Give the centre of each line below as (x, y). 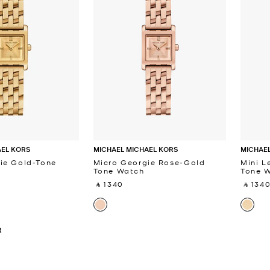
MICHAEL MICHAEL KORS (135, 149)
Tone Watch (119, 170)
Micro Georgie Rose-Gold (149, 162)
